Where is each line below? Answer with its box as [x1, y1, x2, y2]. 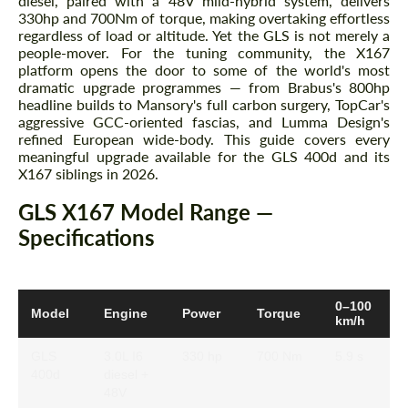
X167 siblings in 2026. [18, 165, 158, 183]
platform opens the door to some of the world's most [18, 61, 390, 79]
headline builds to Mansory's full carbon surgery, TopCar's [18, 96, 390, 114]
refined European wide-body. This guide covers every [18, 130, 390, 148]
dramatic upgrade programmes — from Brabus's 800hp [18, 78, 390, 97]
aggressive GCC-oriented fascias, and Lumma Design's [18, 113, 390, 131]
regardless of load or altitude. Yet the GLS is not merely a [18, 26, 390, 45]
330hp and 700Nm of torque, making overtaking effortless [18, 9, 390, 27]
